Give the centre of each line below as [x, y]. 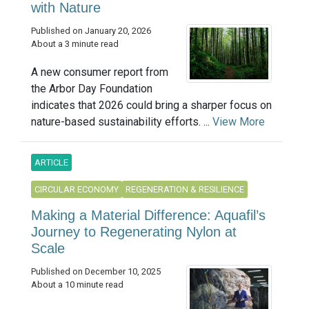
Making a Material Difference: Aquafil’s [148, 216]
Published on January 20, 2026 [91, 30]
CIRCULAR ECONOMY [77, 190]
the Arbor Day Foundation [92, 89]
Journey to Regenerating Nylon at [134, 232]
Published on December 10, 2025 [96, 272]
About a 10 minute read [77, 285]
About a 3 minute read [75, 43]
